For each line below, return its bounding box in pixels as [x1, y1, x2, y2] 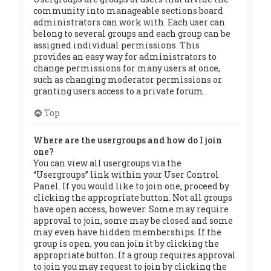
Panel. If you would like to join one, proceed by [33, 180, 229, 192]
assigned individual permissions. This [33, 39, 200, 51]
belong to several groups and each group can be [33, 27, 230, 39]
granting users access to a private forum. [33, 85, 205, 97]
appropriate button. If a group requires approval [33, 249, 236, 261]
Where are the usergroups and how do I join [33, 134, 222, 146]
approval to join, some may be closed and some [33, 214, 233, 226]
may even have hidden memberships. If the [33, 226, 221, 238]
